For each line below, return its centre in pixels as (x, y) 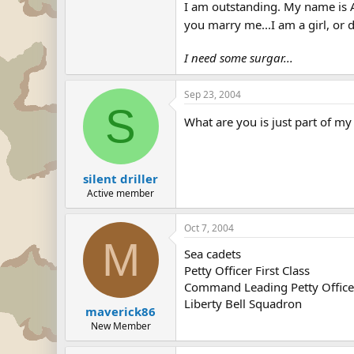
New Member (121, 326)
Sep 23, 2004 (213, 95)
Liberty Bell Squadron (243, 303)
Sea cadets (213, 253)
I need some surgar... (239, 58)
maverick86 (121, 312)
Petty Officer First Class (247, 270)
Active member (121, 193)
